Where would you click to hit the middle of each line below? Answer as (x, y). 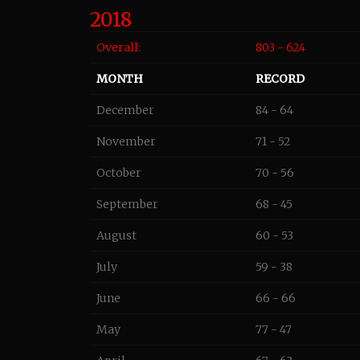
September (127, 204)
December (125, 110)
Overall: (119, 47)
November (126, 141)
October (119, 173)
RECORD (280, 79)
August (117, 235)
